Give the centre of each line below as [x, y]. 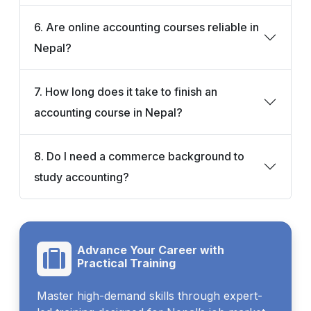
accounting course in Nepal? [108, 112]
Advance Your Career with [151, 250]
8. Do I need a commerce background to [139, 156]
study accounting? [82, 177]
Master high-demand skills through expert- [150, 295]
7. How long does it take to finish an [126, 91]
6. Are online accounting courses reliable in [146, 27]
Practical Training [126, 263]
